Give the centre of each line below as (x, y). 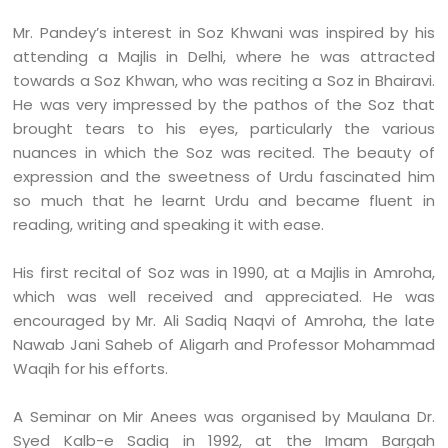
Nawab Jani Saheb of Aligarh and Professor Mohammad (224, 344)
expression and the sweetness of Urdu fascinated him (224, 176)
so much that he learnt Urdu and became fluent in (224, 200)
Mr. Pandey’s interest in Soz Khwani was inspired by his (224, 32)
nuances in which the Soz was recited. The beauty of (224, 152)
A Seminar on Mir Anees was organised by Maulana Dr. (224, 416)
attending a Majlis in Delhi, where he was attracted (224, 56)
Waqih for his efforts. (91, 368)
